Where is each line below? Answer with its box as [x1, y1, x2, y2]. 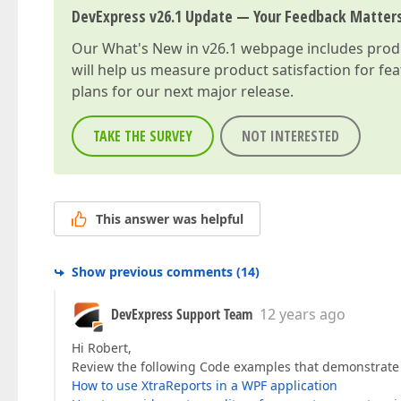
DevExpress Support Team [111, 304, 252, 325]
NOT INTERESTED [242, 126, 339, 146]
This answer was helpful [96, 210, 243, 228]
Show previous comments [72, 263, 233, 281]
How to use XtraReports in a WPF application [72, 377, 337, 395]
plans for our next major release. [72, 81, 294, 101]
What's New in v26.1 [102, 38, 237, 58]
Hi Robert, [72, 339, 132, 357]
